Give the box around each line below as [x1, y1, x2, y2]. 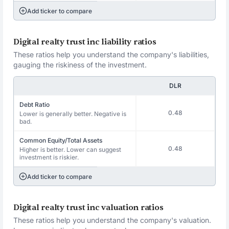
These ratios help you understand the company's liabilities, [13, 50, 210, 59]
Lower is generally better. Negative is [19, 110, 127, 118]
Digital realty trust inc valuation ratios [13, 202, 164, 213]
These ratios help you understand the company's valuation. [13, 216, 212, 224]
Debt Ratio [19, 101, 50, 108]
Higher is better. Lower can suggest [19, 146, 122, 153]
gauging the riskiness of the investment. [13, 60, 147, 69]
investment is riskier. [19, 153, 79, 161]
